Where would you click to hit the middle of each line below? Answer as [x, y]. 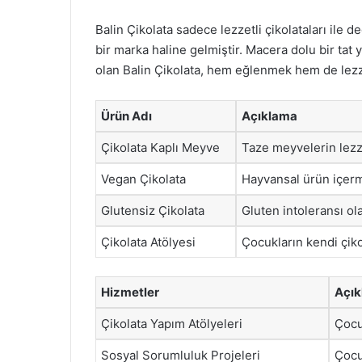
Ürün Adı [126, 116]
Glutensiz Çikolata [153, 210]
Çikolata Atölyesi [148, 242]
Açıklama [269, 116]
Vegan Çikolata [143, 179]
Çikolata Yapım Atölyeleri [172, 323]
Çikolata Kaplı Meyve [160, 147]
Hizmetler [130, 292]
